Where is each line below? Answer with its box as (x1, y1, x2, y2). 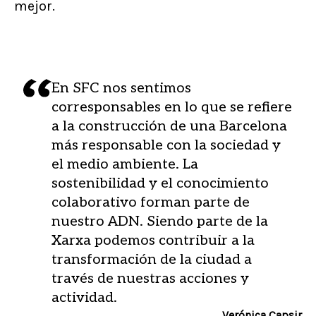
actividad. (51, 289, 117, 306)
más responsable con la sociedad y (51, 137, 281, 154)
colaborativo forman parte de (51, 194, 250, 211)
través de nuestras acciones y (51, 270, 249, 287)
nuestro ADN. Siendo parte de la (51, 213, 268, 230)
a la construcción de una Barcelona (51, 118, 287, 135)
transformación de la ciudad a (51, 251, 252, 268)
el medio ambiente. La (51, 156, 198, 173)
